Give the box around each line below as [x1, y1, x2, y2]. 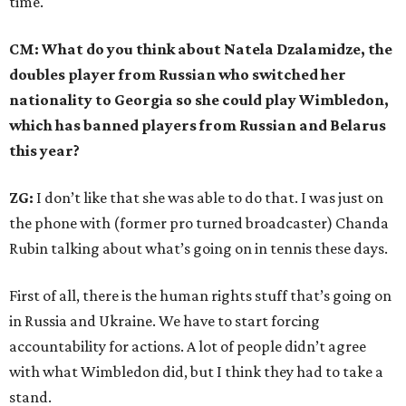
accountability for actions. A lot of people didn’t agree [9, 337, 366, 356]
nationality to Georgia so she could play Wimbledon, [9, 91, 389, 110]
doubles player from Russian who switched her [9, 65, 346, 84]
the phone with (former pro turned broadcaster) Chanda [9, 214, 389, 233]
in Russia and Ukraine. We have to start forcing [9, 312, 320, 331]
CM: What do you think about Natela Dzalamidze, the [9, 40, 392, 59]
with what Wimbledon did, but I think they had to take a [9, 362, 383, 382]
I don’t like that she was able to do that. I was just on [34, 188, 383, 208]
